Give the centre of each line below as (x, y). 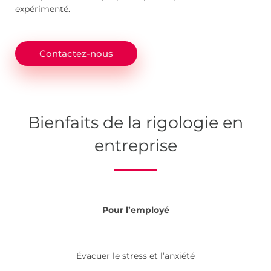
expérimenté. (43, 9)
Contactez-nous (76, 53)
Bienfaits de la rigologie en (135, 122)
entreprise (135, 145)
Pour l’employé (135, 210)
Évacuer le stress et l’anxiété (135, 256)
